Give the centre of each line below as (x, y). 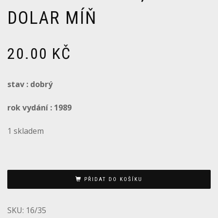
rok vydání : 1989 (39, 108)
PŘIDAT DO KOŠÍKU (113, 179)
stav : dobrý (30, 84)
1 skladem (26, 131)
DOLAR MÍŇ (52, 18)
